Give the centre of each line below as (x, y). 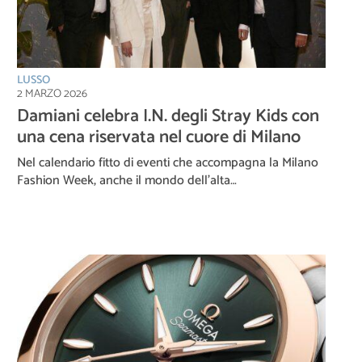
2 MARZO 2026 (52, 95)
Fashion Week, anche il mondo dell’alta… (127, 181)
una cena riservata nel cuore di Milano (159, 138)
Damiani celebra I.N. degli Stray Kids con (168, 117)
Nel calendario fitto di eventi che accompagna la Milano (168, 163)
